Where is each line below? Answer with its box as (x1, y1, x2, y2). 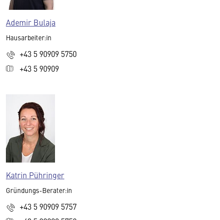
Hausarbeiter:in (6, 32, 52, 42)
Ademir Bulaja (6, 16, 55, 27)
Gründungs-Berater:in (6, 185, 72, 195)
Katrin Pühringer (6, 169, 64, 180)
